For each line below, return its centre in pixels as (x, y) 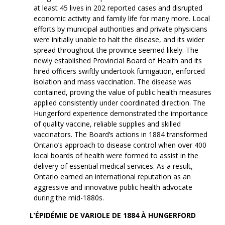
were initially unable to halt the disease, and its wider (119, 39)
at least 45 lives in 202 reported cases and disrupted (118, 8)
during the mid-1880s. (69, 198)
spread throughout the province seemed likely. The (116, 50)
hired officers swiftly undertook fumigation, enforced (119, 71)
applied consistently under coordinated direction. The (119, 103)
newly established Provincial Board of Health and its (118, 61)
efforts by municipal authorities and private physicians (120, 29)
